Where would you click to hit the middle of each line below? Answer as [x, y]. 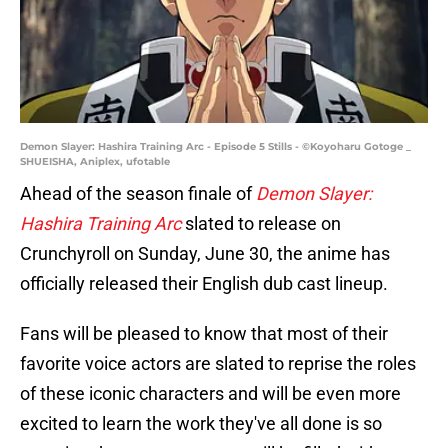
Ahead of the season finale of [138, 194]
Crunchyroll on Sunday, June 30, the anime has [205, 254]
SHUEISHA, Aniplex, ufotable [95, 162]
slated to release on [263, 224]
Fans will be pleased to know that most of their [204, 334]
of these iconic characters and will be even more [210, 394]
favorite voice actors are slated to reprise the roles [218, 364]
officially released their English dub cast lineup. [204, 284]
